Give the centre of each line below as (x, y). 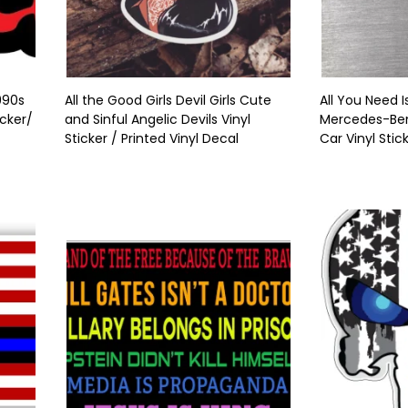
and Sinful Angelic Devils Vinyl (158, 119)
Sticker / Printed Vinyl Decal (152, 138)
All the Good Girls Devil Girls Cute (168, 100)
